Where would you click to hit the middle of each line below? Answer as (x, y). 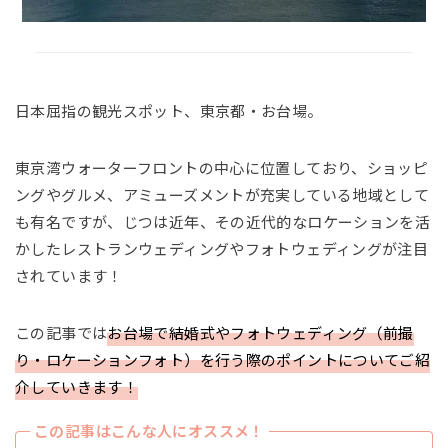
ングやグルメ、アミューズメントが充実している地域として (222, 195)
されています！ (69, 276)
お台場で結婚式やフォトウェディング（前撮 (260, 333)
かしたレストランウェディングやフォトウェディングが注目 (222, 249)
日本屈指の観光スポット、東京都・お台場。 (169, 111)
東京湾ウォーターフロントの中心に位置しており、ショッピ (222, 168)
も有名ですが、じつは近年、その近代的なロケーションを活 (223, 222)
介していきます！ (76, 387)
